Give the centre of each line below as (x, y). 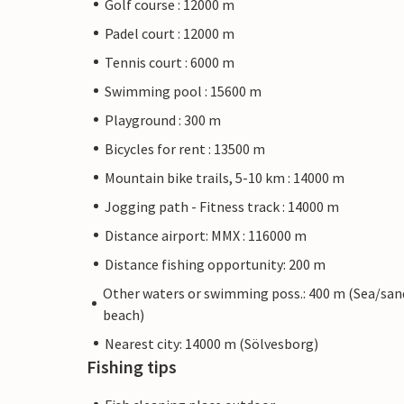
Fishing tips (132, 366)
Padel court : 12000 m (170, 33)
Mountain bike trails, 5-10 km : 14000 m (225, 177)
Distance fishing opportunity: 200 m (215, 264)
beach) (123, 314)
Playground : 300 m (163, 119)
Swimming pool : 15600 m (183, 91)
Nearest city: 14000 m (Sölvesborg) (211, 343)
